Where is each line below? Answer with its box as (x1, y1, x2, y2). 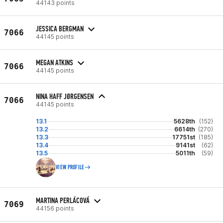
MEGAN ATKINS (36, 57, 73, 67)
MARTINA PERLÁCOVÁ (36, 195, 90, 205)
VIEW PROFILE (56, 164, 85, 171)
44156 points (36, 204, 74, 212)
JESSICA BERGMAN (36, 23, 84, 33)
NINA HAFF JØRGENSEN (36, 92, 94, 101)
